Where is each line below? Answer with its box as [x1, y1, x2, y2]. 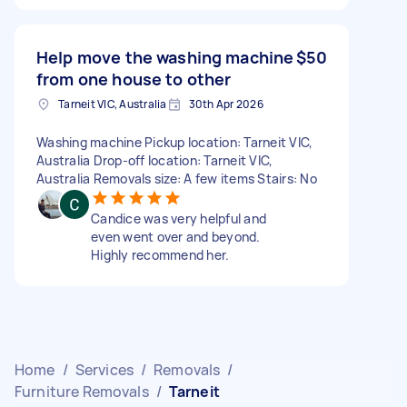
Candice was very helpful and [91, 209, 266, 227]
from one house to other [36, 67, 232, 90]
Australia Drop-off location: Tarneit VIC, [36, 151, 273, 169]
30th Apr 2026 [188, 95, 263, 112]
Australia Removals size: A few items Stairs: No [36, 169, 317, 187]
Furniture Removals [15, 381, 149, 402]
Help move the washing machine [36, 45, 294, 68]
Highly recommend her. [91, 245, 230, 263]
